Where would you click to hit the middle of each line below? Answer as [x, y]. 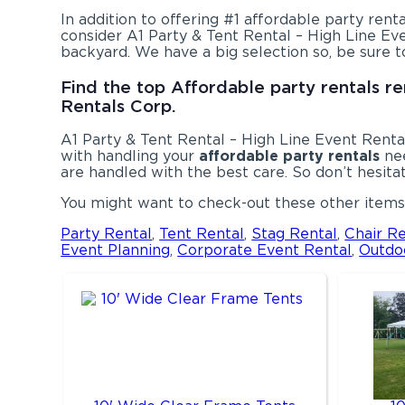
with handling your [130, 156]
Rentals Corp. [119, 105]
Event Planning [116, 250]
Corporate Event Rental [265, 250]
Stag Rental [295, 234]
